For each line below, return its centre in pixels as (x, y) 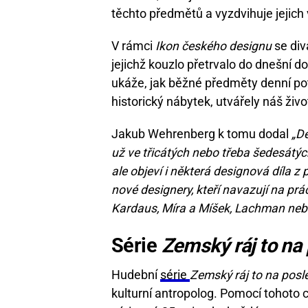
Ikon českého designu (213, 46)
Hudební (136, 275)
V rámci (133, 46)
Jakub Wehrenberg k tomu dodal (200, 134)
